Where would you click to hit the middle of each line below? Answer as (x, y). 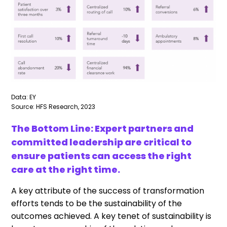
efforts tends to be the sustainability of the (97, 203)
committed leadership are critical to (102, 142)
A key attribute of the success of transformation (108, 191)
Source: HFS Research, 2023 (53, 106)
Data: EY (24, 97)
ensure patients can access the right (102, 156)
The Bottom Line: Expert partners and (103, 128)
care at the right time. (66, 169)
